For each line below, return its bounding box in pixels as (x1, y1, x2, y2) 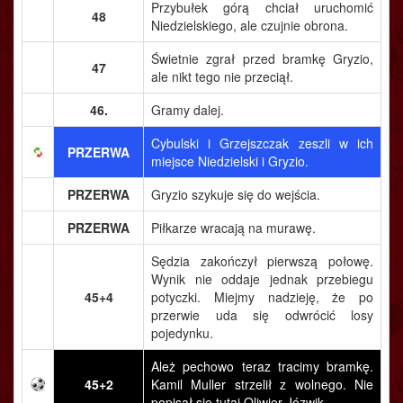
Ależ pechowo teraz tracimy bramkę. (151, 357, 373, 375)
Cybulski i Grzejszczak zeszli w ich (151, 134, 373, 152)
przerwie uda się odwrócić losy (151, 306, 373, 324)
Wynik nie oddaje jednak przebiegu (151, 270, 373, 288)
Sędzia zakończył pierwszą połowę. (151, 252, 373, 270)
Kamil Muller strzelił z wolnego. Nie (151, 375, 373, 393)
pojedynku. (151, 324, 213, 342)
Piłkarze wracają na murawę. (151, 219, 316, 237)
